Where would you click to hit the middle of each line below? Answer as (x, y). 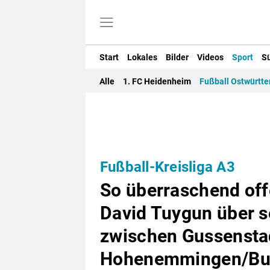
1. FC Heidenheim (157, 82)
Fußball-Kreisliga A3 (168, 167)
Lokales (142, 57)
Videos (210, 57)
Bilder (177, 57)
